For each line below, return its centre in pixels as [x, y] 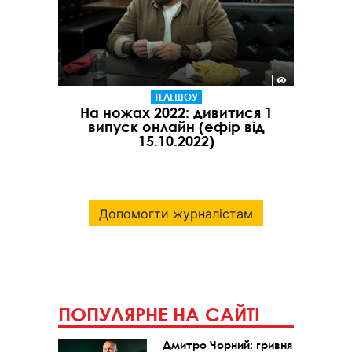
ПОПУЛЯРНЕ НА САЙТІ [159, 315]
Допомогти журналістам [176, 213]
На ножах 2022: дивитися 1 [176, 113]
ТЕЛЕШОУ [176, 97]
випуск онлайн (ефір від [176, 127]
